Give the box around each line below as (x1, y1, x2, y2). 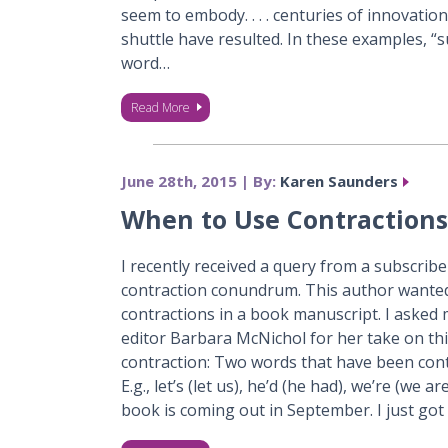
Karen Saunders (279, 171, 398, 191)
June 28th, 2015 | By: (120, 171, 280, 191)
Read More (130, 99, 190, 116)
